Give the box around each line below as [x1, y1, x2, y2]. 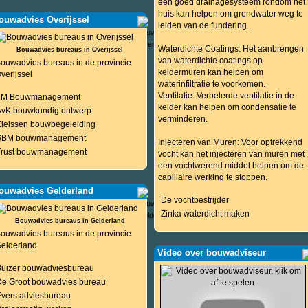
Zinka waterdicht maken [160, 209, 250, 219]
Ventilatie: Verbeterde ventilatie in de [157, 91, 294, 100]
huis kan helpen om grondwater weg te [157, 9, 303, 19]
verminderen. [157, 114, 208, 124]
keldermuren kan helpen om [157, 67, 263, 77]
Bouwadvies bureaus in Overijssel [16, 46, 124, 53]
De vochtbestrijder [160, 195, 229, 205]
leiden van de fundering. [157, 21, 249, 30]
